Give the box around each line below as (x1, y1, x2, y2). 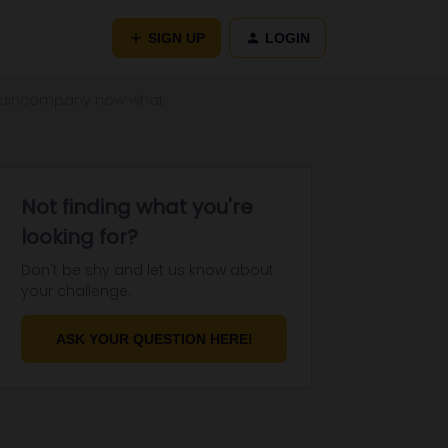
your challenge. (21, 281, 131, 301)
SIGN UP (148, 29, 205, 46)
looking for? (21, 223, 138, 251)
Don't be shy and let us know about (21, 260, 274, 280)
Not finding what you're (21, 193, 253, 221)
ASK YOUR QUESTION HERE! (55, 331, 253, 347)
